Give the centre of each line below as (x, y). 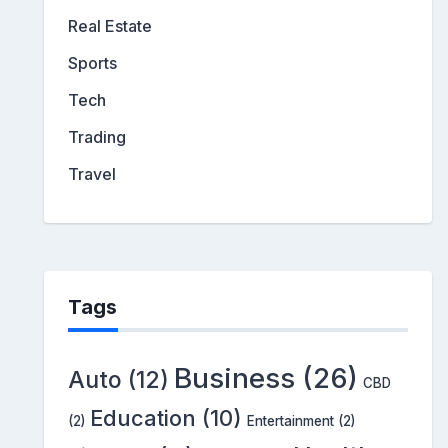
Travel (92, 174)
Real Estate (110, 26)
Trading (97, 137)
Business (234, 378)
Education (143, 418)
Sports (92, 63)
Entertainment (290, 421)
